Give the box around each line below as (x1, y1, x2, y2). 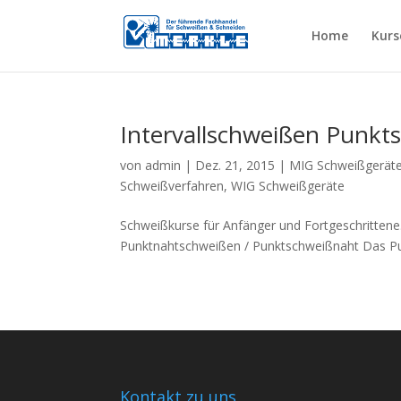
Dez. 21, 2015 (195, 157, 276, 174)
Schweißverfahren (120, 177, 225, 194)
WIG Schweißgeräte (231, 177, 346, 194)
